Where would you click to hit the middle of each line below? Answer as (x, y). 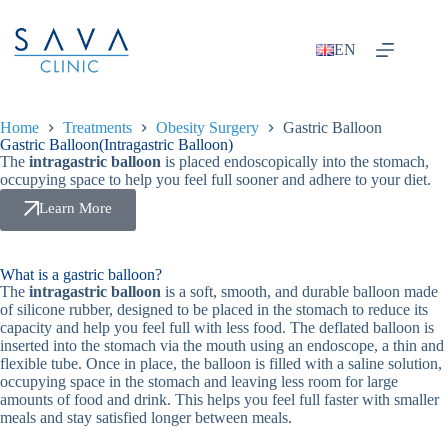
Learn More (75, 208)
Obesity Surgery (207, 128)
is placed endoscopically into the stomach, (295, 162)
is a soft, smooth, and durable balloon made (299, 292)
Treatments (97, 128)
